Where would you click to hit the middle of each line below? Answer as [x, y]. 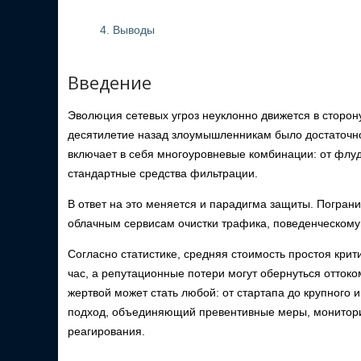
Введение [110, 82]
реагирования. [106, 331]
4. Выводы [127, 30]
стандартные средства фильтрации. [163, 173]
